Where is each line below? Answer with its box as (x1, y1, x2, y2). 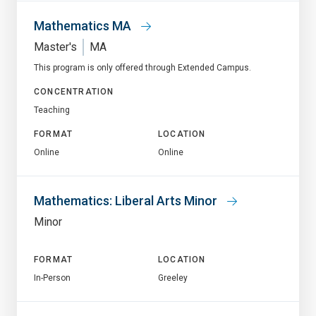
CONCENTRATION (34, 86, 114, 97)
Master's (34, 39, 77, 54)
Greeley (158, 272, 188, 283)
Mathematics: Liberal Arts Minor (34, 193, 220, 208)
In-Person (34, 272, 71, 283)
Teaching (34, 104, 70, 115)
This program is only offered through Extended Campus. (34, 62, 251, 73)
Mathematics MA (34, 18, 134, 33)
